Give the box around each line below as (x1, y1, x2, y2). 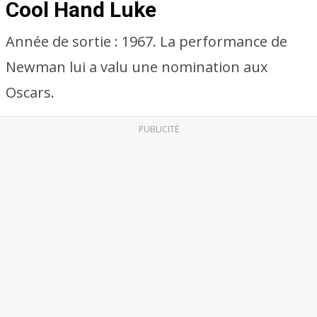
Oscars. (6, 83, 54, 102)
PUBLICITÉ (138, 123, 179, 135)
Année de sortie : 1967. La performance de (6, 32, 287, 51)
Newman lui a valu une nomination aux (6, 57, 267, 76)
